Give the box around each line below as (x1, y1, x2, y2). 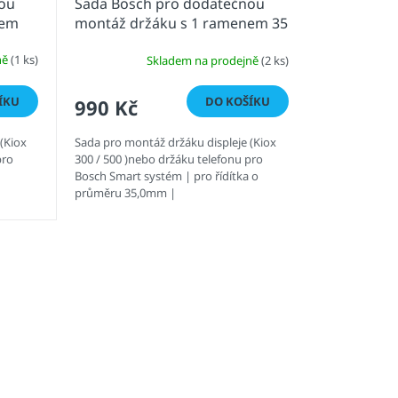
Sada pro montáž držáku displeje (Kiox (74, 134, 276, 151)
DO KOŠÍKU (204, 93, 270, 110)
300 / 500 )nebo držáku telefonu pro (74, 151, 263, 168)
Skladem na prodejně (146, 52, 261, 68)
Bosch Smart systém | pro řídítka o (74, 168, 259, 185)
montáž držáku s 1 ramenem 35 (74, 13, 288, 34)
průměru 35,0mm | (74, 185, 176, 202)
